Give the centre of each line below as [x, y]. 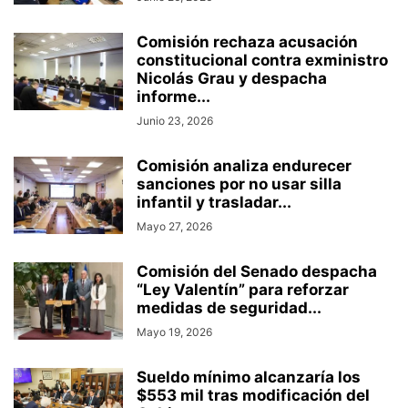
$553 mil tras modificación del [253, 396]
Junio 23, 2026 [175, 121]
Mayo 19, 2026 [174, 332]
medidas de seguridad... [229, 308]
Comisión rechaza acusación [247, 42]
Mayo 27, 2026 [174, 227]
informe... [173, 97]
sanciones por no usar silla [239, 184]
